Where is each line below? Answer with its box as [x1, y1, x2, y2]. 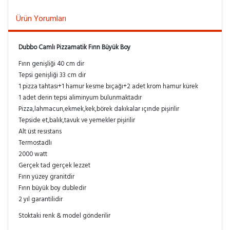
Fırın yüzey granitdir [18, 172, 74, 182]
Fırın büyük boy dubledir [18, 183, 86, 194]
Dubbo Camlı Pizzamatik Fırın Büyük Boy [18, 43, 130, 53]
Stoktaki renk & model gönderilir [18, 211, 110, 221]
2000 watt [18, 149, 47, 160]
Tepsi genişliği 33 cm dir [18, 70, 86, 81]
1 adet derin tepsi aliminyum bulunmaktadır [18, 93, 142, 103]
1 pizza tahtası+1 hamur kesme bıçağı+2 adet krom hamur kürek [18, 82, 198, 92]
